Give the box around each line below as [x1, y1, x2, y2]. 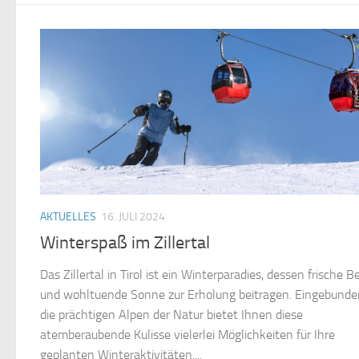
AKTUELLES [40, 209, 96, 224]
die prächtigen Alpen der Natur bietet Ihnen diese [40, 306, 303, 322]
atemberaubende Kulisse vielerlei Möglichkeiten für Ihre [40, 326, 335, 342]
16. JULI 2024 [101, 209, 165, 224]
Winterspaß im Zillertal [40, 232, 210, 253]
